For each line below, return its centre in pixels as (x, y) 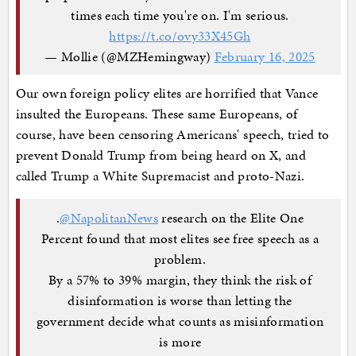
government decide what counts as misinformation (180, 321)
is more (180, 341)
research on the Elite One (231, 217)
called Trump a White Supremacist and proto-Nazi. (162, 176)
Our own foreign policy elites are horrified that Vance (167, 93)
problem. (180, 259)
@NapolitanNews (109, 217)
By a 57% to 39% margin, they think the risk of (180, 279)
